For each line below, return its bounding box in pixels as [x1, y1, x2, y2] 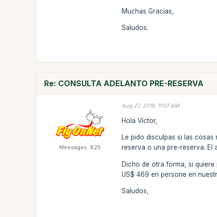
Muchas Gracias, [122, 7, 174, 15]
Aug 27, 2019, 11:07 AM [122, 102, 180, 109]
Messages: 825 [59, 144, 101, 151]
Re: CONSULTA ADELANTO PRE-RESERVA [44, 78, 204, 88]
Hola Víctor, [122, 116, 158, 124]
